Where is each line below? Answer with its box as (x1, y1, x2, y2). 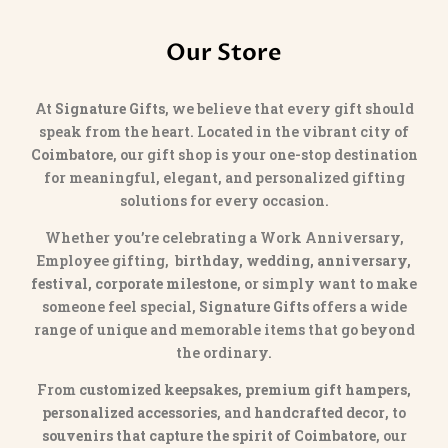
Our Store (166, 37, 282, 69)
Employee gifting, (37, 251, 175, 271)
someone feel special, (41, 297, 199, 317)
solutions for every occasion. (119, 191, 329, 211)
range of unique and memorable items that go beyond (33, 320, 415, 340)
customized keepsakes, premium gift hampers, (79, 380, 411, 400)
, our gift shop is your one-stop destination (112, 145, 418, 165)
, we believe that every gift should (164, 99, 414, 119)
